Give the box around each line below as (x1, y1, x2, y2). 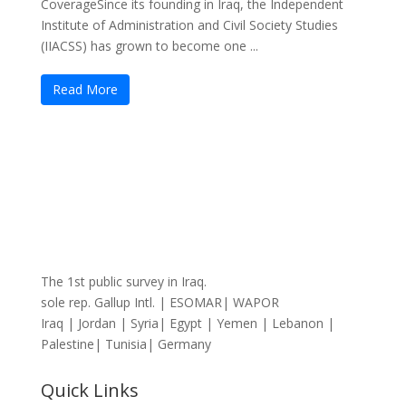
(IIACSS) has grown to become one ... (40, 37, 258, 54)
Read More (52, 81, 118, 98)
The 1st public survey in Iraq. (40, 273, 207, 290)
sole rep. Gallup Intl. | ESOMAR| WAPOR (40, 294, 279, 311)
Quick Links (40, 378, 139, 402)
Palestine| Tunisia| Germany (40, 335, 211, 353)
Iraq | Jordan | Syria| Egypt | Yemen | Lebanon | (40, 314, 334, 332)
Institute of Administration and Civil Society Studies (40, 16, 338, 34)
